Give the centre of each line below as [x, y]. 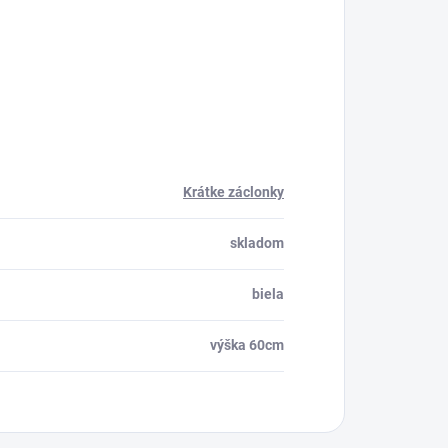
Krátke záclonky [233, 191]
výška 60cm [247, 344]
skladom [257, 242]
